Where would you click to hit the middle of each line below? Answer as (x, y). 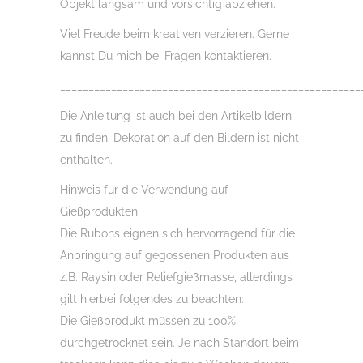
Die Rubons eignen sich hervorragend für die (177, 233)
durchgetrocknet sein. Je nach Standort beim (179, 343)
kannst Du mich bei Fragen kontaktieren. (166, 56)
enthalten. (86, 160)
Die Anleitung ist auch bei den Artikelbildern (176, 116)
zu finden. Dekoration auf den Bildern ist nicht (179, 138)
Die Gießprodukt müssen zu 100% (148, 321)
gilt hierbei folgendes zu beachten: (152, 299)
